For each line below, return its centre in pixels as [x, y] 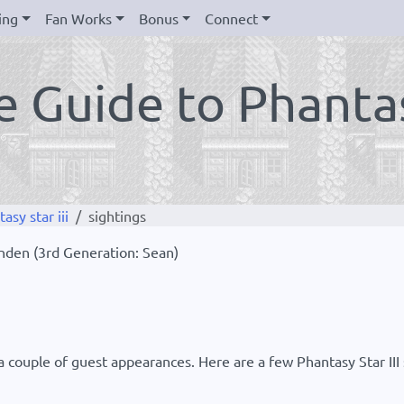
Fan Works [79, 18]
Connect [232, 18]
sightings [117, 216]
